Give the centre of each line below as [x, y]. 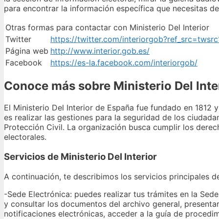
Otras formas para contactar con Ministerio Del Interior [107, 28]
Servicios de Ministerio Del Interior [80, 156]
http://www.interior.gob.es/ [100, 51]
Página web [27, 51]
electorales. [25, 137]
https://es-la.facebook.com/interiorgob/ [124, 63]
